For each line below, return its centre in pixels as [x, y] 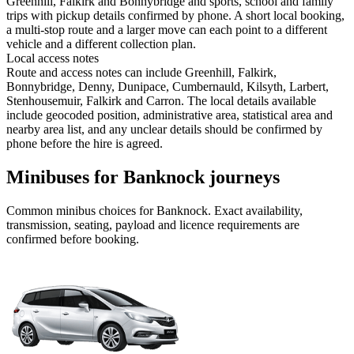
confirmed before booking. [73, 239]
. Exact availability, [255, 211]
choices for [126, 211]
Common [31, 211]
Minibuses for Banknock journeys [143, 177]
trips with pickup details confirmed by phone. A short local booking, [175, 16]
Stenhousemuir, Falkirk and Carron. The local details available [161, 101]
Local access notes [53, 58]
